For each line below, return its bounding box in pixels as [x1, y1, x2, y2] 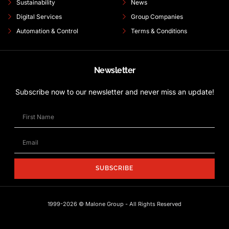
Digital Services [16, 12, 62, 20]
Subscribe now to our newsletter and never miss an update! [15, 87, 214, 96]
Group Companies [130, 12, 183, 20]
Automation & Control [16, 27, 78, 35]
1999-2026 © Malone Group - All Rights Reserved [48, 200, 181, 208]
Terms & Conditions [130, 27, 187, 35]
